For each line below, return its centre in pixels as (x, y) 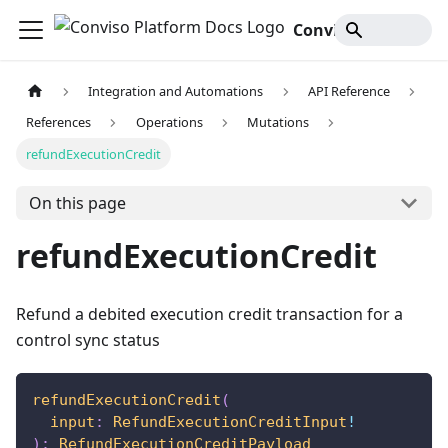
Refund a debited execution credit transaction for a (209, 314)
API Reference (348, 91)
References (59, 122)
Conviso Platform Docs (405, 30)
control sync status (88, 340)
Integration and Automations (176, 91)
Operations (169, 122)
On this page (77, 203)
